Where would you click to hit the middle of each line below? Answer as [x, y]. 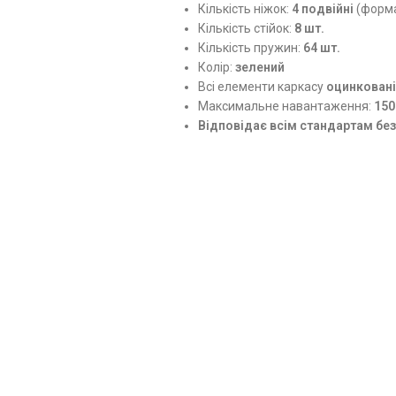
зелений [260, 67]
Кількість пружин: [251, 47]
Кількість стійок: [246, 28]
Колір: [217, 67]
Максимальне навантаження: [286, 106]
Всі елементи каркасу [262, 86]
